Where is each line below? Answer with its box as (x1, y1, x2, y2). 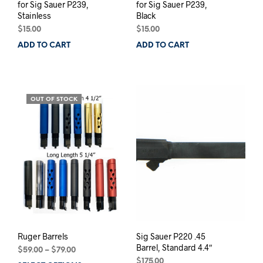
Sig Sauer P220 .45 (136, 231, 205, 242)
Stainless (18, 10, 51, 21)
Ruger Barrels (18, 231, 68, 242)
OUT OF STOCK (31, 96, 77, 103)
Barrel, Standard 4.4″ (136, 242, 213, 253)
